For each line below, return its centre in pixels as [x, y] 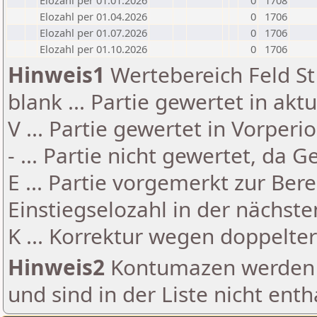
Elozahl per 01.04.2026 [93, 16]
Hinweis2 [56, 267]
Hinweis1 [56, 75]
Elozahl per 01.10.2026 [93, 49]
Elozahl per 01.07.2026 [93, 33]
